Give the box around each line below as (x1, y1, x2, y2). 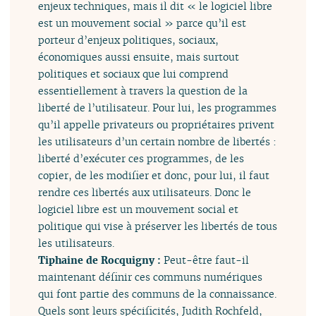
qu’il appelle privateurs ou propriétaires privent (38, 118, 275, 132)
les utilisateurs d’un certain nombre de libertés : (38, 135, 277, 149)
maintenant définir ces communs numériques (38, 270, 263, 284)
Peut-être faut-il (164, 253, 250, 267)
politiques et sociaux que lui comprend (38, 67, 229, 81)
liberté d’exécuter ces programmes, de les (38, 152, 245, 166)
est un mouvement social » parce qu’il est (38, 16, 247, 30)
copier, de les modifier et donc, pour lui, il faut (38, 169, 270, 183)
